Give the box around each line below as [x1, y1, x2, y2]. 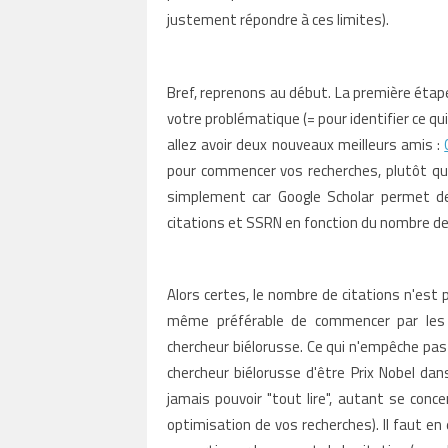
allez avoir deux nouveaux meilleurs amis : [167, 132, 445, 156]
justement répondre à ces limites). [167, 7, 389, 31]
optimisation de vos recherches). [167, 412, 384, 436]
